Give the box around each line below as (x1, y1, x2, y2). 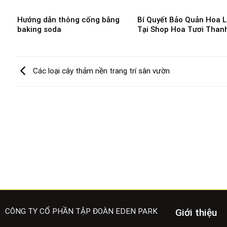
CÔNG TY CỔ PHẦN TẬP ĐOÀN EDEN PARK (5, 206, 158, 216)
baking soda (17, 25, 61, 34)
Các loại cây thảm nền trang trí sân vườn (31, 66, 170, 75)
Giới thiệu (175, 206, 217, 218)
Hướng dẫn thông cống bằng (17, 15, 120, 25)
